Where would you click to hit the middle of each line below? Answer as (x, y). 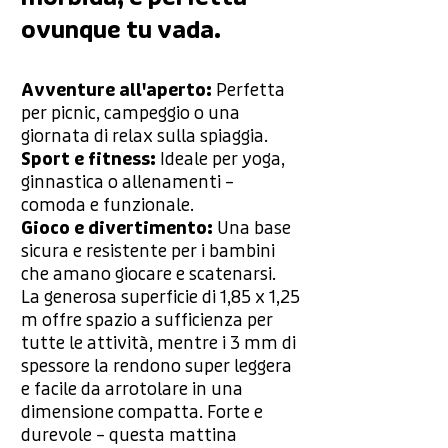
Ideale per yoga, (222, 159)
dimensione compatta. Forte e (142, 412)
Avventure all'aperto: (118, 90)
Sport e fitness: (90, 159)
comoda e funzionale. (107, 205)
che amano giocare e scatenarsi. (148, 274)
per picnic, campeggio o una (130, 113)
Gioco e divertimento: (119, 228)
